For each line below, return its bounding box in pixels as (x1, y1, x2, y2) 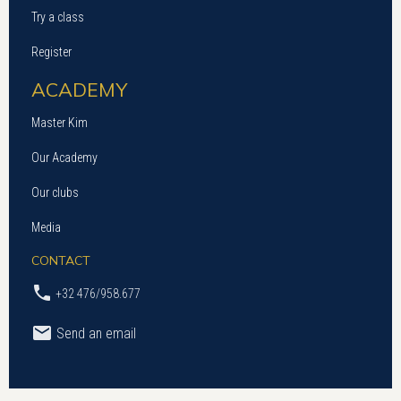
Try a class (31, 10, 84, 25)
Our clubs (31, 185, 79, 200)
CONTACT (31, 252, 90, 269)
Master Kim (31, 115, 88, 131)
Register (31, 45, 72, 60)
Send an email (53, 325, 136, 343)
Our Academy (31, 150, 98, 166)
